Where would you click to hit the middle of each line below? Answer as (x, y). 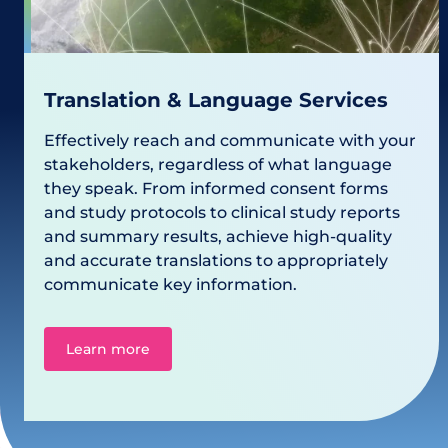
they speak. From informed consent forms (216, 188)
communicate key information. (170, 284)
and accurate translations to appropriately (216, 260)
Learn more (108, 349)
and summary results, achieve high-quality (218, 236)
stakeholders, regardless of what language (218, 164)
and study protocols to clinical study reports (222, 212)
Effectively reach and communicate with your (230, 140)
